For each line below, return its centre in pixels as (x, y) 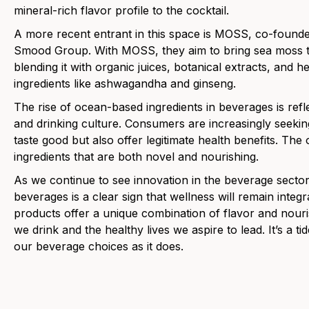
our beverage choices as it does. (99, 247)
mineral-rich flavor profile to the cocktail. (123, 11)
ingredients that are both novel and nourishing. (136, 157)
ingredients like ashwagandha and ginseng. (127, 84)
